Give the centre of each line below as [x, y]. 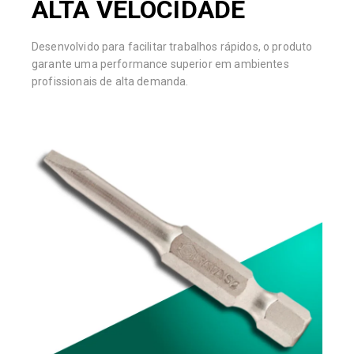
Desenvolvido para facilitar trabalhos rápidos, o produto [172, 47]
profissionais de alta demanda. [110, 82]
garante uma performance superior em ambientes [160, 64]
